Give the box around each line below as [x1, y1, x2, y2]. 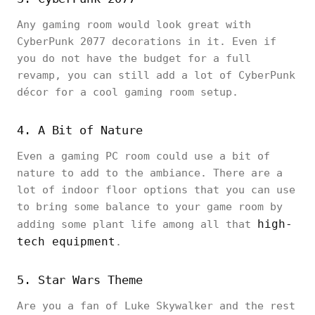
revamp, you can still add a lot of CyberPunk [17, 69, 295, 82]
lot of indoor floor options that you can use [17, 184, 295, 196]
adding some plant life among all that [17, 218, 257, 231]
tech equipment [17, 235, 115, 248]
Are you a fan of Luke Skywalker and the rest [17, 300, 295, 312]
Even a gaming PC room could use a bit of [17, 150, 270, 162]
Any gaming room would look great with [17, 18, 251, 31]
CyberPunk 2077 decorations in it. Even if [17, 35, 276, 48]
